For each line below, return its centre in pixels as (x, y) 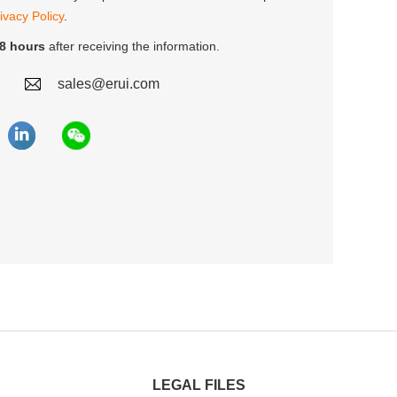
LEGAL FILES (199, 385)
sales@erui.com (109, 84)
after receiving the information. (132, 46)
